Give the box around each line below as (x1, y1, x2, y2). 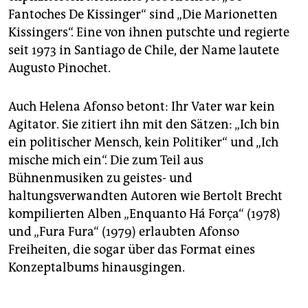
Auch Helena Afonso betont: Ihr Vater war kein (8, 99, 275, 115)
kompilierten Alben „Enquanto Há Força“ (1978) (8, 206, 280, 222)
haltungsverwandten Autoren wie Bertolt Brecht (8, 188, 283, 204)
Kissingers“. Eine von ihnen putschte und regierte (8, 25, 289, 41)
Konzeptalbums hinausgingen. (8, 260, 185, 276)
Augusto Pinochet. (8, 60, 111, 76)
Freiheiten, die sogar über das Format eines (8, 242, 255, 258)
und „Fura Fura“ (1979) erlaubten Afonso (8, 224, 239, 240)
